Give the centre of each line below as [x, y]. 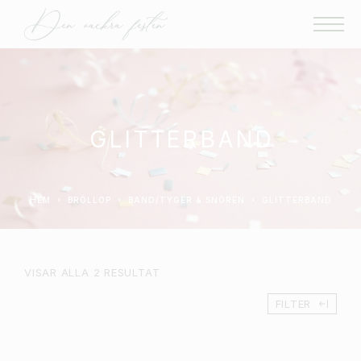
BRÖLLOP [92, 200]
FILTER [293, 304]
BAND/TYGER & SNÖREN [189, 200]
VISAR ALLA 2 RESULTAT [92, 272]
